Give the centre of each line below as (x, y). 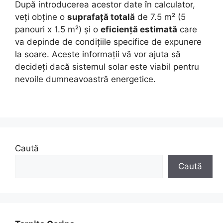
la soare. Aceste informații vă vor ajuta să (98, 54)
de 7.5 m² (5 (160, 17)
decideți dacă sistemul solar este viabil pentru (107, 66)
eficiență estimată (139, 29)
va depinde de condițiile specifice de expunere (108, 42)
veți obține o (41, 17)
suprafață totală (101, 17)
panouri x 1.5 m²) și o (58, 29)
